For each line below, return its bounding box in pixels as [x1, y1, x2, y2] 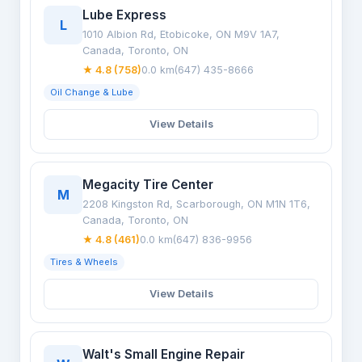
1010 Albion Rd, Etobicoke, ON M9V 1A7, [82, 28, 280, 40]
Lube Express [82, 7, 166, 23]
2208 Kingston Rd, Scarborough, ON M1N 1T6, [82, 198, 310, 210]
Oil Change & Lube [50, 86, 133, 98]
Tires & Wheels [50, 256, 118, 267]
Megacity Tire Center [82, 177, 213, 192]
